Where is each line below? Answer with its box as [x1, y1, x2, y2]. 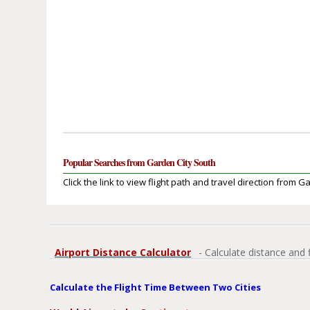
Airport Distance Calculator [55, 246, 192, 259]
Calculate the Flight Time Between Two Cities [50, 281, 262, 294]
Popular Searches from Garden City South [63, 155, 216, 170]
